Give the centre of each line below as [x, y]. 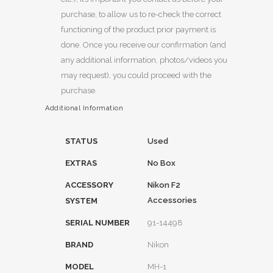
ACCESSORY [89, 185]
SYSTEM [81, 201]
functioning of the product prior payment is [138, 30]
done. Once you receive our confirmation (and [144, 45]
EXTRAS [81, 163]
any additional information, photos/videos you [144, 60]
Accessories [172, 200]
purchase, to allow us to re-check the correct [141, 14]
